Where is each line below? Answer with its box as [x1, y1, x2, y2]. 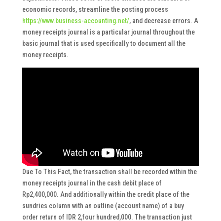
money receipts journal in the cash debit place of [22, 179, 162, 187]
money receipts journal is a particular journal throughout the [22, 28, 195, 37]
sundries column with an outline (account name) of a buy [22, 201, 184, 210]
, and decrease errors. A [129, 17, 198, 25]
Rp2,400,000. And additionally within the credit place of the [22, 190, 189, 198]
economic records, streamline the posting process [22, 5, 168, 14]
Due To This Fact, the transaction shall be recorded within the [22, 167, 197, 176]
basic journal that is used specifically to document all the [22, 39, 185, 48]
